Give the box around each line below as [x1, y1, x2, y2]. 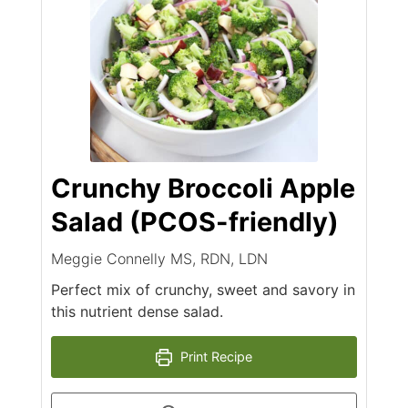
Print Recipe [177, 349, 253, 365]
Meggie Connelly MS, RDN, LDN [50, 250, 268, 269]
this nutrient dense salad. [50, 302, 223, 321]
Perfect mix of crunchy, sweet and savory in [50, 280, 355, 300]
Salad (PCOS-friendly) [50, 206, 339, 239]
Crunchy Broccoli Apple [50, 172, 355, 205]
